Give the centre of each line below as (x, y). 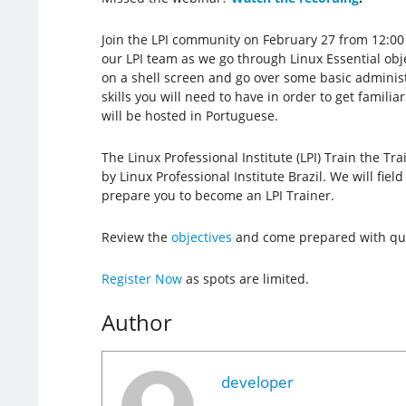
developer (257, 382)
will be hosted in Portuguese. (189, 115)
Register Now (141, 278)
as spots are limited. (245, 278)
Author (136, 322)
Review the (136, 237)
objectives (201, 237)
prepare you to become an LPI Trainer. (217, 195)
